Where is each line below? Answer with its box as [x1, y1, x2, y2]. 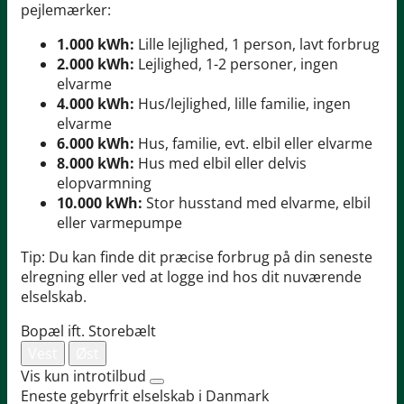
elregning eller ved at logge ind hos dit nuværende [21, 267, 362, 288]
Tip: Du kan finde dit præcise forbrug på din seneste [21, 247, 372, 268]
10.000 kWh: [57, 193, 142, 214]
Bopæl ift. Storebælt [21, 321, 156, 342]
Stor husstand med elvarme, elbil [142, 193, 371, 214]
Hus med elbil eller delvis [134, 153, 307, 174]
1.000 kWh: [57, 34, 134, 55]
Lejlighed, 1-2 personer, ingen [134, 54, 338, 75]
